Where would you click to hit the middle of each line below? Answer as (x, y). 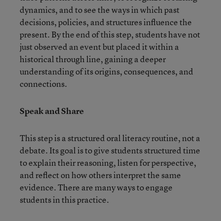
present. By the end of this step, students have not (110, 34)
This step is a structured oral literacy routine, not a (110, 138)
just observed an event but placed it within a (99, 46)
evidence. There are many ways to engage (96, 187)
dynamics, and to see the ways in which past (100, 9)
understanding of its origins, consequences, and (107, 71)
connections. (43, 83)
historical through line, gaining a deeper (93, 59)
